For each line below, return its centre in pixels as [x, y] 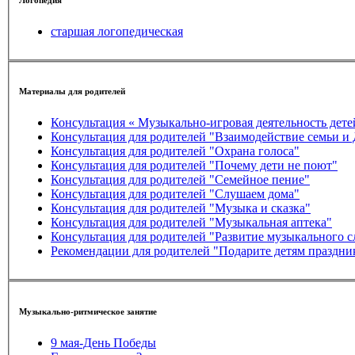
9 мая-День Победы [103, 342]
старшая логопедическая [117, 31]
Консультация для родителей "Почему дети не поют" [273, 166]
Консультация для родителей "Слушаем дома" [254, 194]
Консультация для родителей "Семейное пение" [260, 180]
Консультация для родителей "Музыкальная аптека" [191, 223]
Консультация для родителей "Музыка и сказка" [181, 208]
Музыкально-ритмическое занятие [88, 311]
